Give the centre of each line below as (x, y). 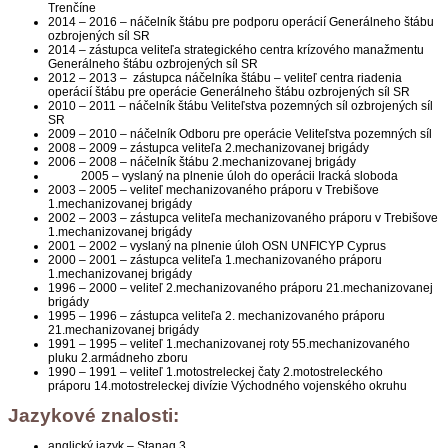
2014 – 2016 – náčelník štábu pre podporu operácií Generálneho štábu (241, 21)
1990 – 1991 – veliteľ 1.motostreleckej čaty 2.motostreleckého (215, 371)
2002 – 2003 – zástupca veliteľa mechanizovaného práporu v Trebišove (243, 217)
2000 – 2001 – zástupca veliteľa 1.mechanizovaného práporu (215, 259)
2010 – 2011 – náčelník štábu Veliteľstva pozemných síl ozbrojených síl (240, 105)
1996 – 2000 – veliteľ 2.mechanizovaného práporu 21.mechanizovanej (240, 287)
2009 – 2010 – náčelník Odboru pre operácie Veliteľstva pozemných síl (240, 133)
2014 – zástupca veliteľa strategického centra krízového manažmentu (236, 49)
